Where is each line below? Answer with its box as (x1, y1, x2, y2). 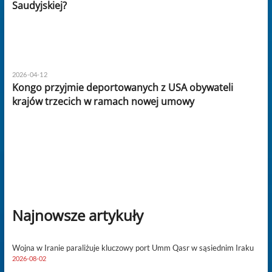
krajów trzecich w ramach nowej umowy (12, 94, 194, 108)
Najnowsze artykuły (12, 205, 143, 225)
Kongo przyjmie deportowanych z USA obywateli (12, 80, 233, 94)
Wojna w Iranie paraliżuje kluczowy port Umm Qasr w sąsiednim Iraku (12, 242, 254, 253)
